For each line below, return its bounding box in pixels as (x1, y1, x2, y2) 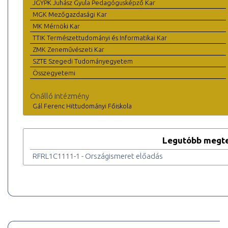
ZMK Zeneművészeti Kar (33, 46, 104, 53)
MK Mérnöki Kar (33, 22, 80, 30)
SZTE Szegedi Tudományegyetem (33, 58, 133, 65)
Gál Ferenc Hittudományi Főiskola (33, 102, 132, 110)
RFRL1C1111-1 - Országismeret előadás (33, 152, 163, 161)
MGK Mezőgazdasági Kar (33, 11, 107, 18)
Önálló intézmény (30, 92, 89, 101)
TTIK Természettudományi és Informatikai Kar (33, 34, 167, 42)
